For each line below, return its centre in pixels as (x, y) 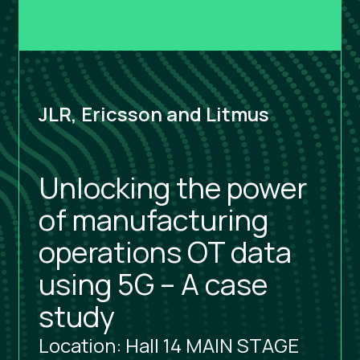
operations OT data (165, 252)
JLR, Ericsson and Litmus (154, 114)
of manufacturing (153, 220)
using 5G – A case (153, 284)
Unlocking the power (173, 188)
